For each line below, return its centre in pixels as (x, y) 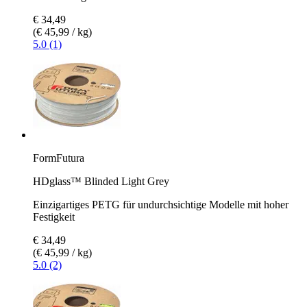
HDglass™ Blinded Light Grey (101, 181)
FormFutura (59, 158)
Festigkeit (54, 217)
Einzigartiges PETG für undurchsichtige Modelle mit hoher (161, 204)
